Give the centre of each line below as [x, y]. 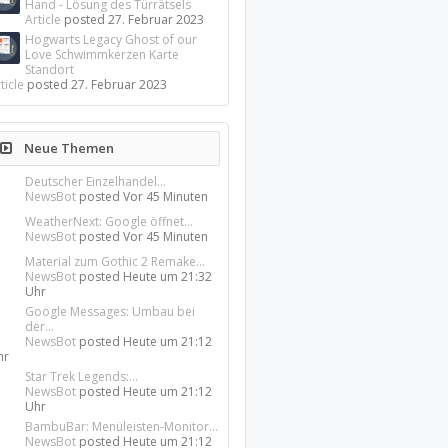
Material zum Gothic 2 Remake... [115, 261]
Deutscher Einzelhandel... [96, 181]
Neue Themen [68, 148]
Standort [50, 69]
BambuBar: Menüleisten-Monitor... [122, 426]
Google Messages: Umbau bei [110, 311]
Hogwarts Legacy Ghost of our [111, 39]
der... [40, 326]
